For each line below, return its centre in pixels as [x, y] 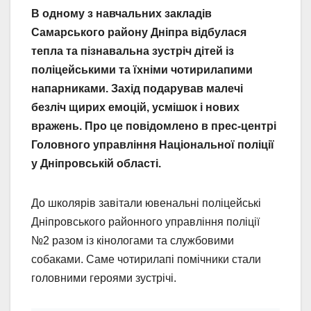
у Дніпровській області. [96, 163]
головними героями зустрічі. [104, 278]
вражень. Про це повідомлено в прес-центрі [154, 126]
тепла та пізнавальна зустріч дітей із [133, 51]
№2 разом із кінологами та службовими [133, 240]
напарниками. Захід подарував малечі [137, 88]
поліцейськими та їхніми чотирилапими [142, 69]
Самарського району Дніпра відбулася [139, 32]
